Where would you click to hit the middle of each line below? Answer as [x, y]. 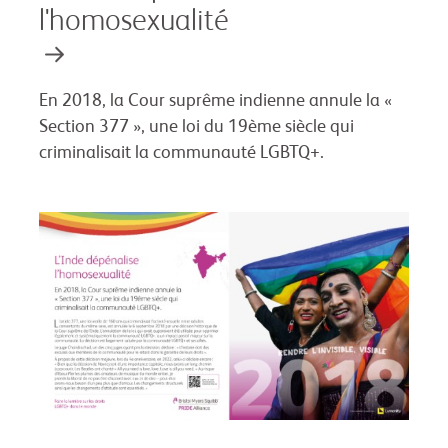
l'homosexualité [134, 22]
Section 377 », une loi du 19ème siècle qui [196, 127]
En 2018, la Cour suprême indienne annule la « [215, 101]
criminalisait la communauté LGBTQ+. [181, 153]
